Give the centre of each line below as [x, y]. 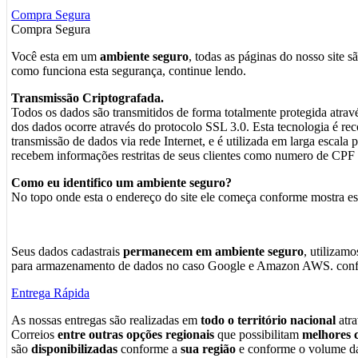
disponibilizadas [74, 349]
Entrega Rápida [50, 293]
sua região [208, 349]
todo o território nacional [268, 320]
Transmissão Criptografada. [88, 98]
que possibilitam [258, 335]
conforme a [149, 349]
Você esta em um [56, 57]
